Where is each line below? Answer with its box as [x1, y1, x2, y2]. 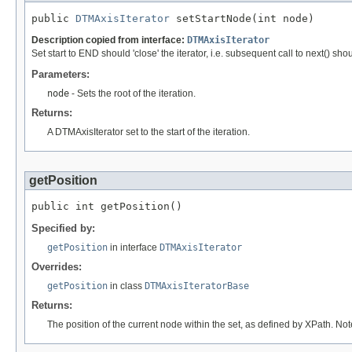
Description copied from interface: [31, 34, 187, 46]
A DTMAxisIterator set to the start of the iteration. [47, 126, 250, 137]
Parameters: [31, 68, 90, 80]
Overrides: [31, 260, 82, 273]
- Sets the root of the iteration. [69, 87, 196, 99]
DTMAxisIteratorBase [145, 280, 249, 291]
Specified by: [31, 222, 95, 234]
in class [108, 280, 145, 291]
